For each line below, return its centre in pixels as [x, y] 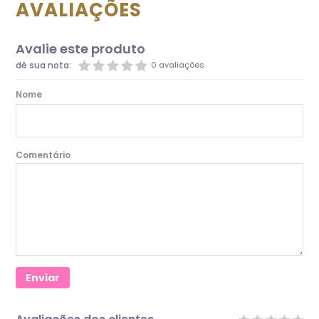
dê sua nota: [44, 66]
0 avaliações [178, 65]
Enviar [43, 278]
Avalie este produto [81, 49]
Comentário [43, 155]
